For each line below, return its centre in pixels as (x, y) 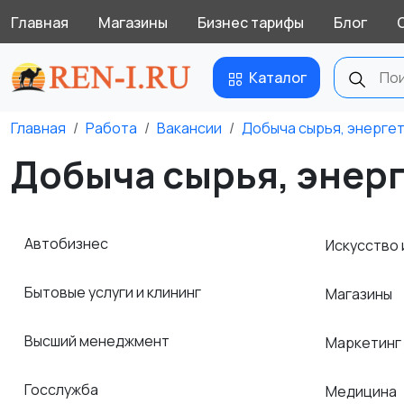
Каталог (278, 78)
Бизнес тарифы (251, 23)
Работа (111, 128)
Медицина (363, 391)
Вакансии (189, 128)
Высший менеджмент (98, 341)
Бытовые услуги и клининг (114, 292)
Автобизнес (68, 243)
